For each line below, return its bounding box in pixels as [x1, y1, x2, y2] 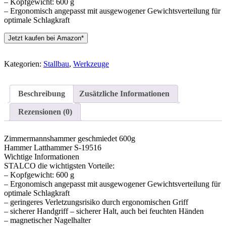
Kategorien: [4, 60, 43, 69]
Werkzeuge [73, 60, 109, 69]
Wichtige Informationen [4, 152, 79, 161]
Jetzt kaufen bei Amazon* [8, 34, 84, 42]
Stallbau [43, 60, 69, 69]
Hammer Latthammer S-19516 [4, 143, 101, 152]
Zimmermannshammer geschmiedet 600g [4, 134, 135, 143]
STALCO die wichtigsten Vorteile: [4, 161, 115, 171]
